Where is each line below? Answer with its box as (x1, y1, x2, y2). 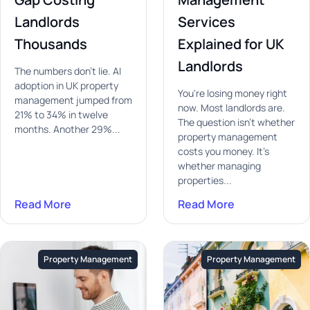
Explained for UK (178, 35, 284, 53)
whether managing (178, 159, 261, 172)
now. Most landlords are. (178, 101, 285, 114)
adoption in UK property (15, 79, 118, 92)
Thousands (15, 35, 87, 53)
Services (178, 12, 235, 31)
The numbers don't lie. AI (15, 64, 121, 77)
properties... (178, 174, 232, 187)
